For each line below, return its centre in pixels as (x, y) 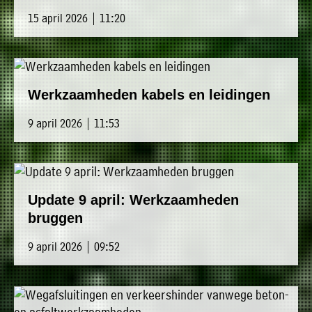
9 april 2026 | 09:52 (74, 247)
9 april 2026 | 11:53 (74, 123)
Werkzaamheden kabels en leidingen (149, 95)
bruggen (55, 218)
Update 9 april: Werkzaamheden (133, 200)
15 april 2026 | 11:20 (77, 18)
